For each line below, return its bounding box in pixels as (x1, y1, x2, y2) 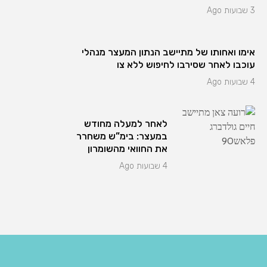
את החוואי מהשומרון (87, 143, 167, 154)
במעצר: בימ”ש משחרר (76, 131, 167, 142)
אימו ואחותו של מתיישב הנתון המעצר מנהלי (82, 46, 255, 58)
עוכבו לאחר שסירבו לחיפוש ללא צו (117, 59, 255, 70)
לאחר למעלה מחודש (83, 118, 167, 129)
